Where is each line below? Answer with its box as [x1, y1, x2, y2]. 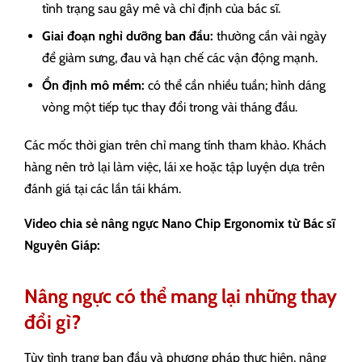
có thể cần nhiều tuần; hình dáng [145, 78, 326, 94]
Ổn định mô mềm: [42, 78, 145, 94]
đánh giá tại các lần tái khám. [24, 181, 181, 197]
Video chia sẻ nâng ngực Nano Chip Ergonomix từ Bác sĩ [24, 216, 335, 232]
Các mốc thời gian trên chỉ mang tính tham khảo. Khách [24, 137, 326, 154]
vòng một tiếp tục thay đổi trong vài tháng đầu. [42, 99, 297, 116]
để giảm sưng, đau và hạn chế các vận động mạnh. [42, 50, 318, 66]
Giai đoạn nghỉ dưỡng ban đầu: [42, 28, 213, 44]
